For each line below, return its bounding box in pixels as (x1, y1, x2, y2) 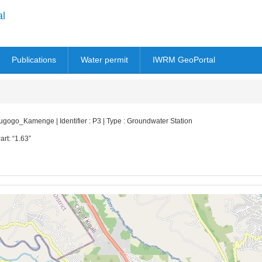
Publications (12, 54, 56, 64)
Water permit (81, 54, 128, 64)
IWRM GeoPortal (153, 54, 215, 64)
